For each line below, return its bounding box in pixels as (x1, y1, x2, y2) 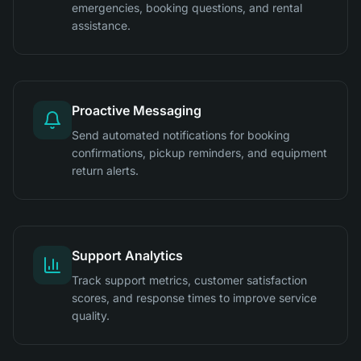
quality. (72, 309, 110, 322)
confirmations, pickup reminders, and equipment (72, 146, 327, 160)
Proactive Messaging (72, 102, 201, 118)
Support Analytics (72, 247, 183, 263)
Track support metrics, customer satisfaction (72, 273, 307, 287)
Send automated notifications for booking (72, 128, 290, 142)
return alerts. (72, 164, 139, 177)
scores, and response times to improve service (72, 291, 317, 305)
